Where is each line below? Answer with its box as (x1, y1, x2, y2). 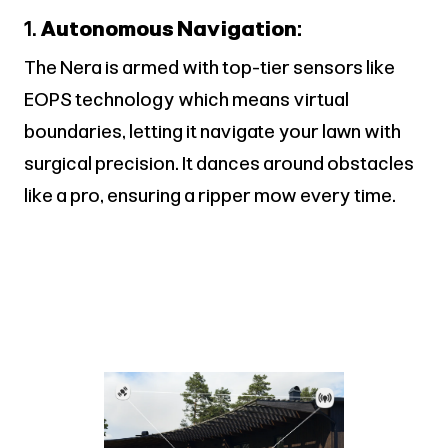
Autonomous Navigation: (40, 15, 302, 41)
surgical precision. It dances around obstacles (24, 151, 414, 175)
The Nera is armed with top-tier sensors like (24, 55, 395, 79)
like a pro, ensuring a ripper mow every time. (24, 183, 396, 207)
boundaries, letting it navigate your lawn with (24, 119, 401, 143)
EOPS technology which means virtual (24, 87, 349, 111)
